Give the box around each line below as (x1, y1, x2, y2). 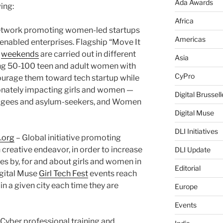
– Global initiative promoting (14, 133, 121, 143)
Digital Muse (174, 109, 214, 117)
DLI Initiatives (174, 127, 218, 136)
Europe (174, 182, 198, 191)
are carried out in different (39, 49, 136, 59)
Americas (174, 35, 206, 44)
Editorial (174, 164, 201, 173)
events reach (88, 169, 137, 179)
